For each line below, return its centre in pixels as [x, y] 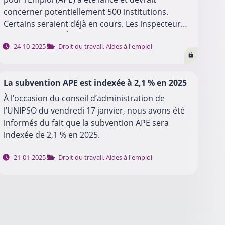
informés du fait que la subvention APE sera [86, 122]
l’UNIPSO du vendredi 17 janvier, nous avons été [94, 110]
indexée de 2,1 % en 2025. [52, 134]
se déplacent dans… [41, 47]
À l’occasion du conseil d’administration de [84, 98]
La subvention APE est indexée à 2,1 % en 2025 [95, 83]
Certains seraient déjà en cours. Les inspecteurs [94, 23]
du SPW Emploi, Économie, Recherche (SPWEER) [94, 35]
